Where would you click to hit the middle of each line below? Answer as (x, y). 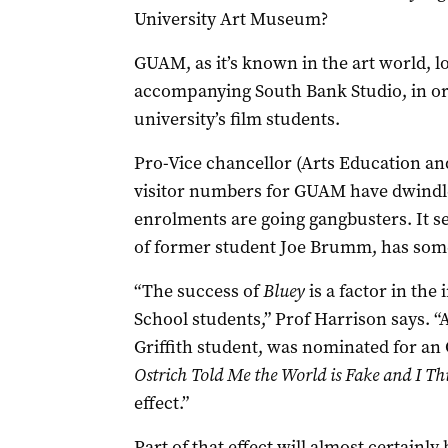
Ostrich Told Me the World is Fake (256, 375)
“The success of (198, 291)
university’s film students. (236, 119)
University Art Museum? (230, 19)
